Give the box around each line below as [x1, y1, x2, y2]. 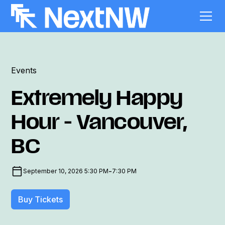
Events [11, 65, 37, 75]
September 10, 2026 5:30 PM [23, 167, 109, 175]
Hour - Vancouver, [11, 114, 188, 135]
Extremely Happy [11, 90, 183, 110]
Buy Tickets [18, 194, 63, 204]
